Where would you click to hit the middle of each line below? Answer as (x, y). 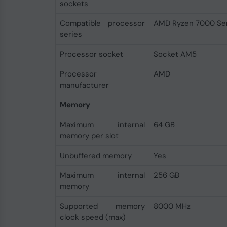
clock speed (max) (92, 217)
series (71, 34)
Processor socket (91, 54)
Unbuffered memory (96, 156)
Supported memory (102, 206)
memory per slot (89, 136)
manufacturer (84, 85)
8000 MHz (172, 206)
